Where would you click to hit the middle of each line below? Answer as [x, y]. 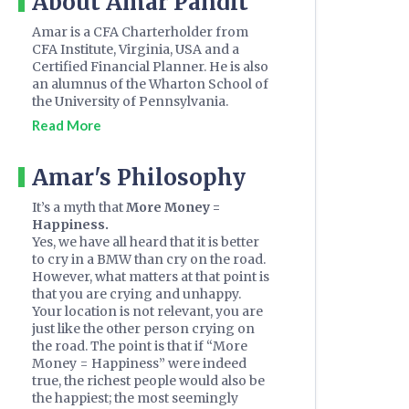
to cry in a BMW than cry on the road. [149, 260]
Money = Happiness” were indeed [139, 364]
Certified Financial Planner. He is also [150, 67]
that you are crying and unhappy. [136, 294]
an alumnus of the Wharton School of [150, 84]
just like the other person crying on [143, 329]
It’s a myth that [79, 208]
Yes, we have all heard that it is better [146, 242]
